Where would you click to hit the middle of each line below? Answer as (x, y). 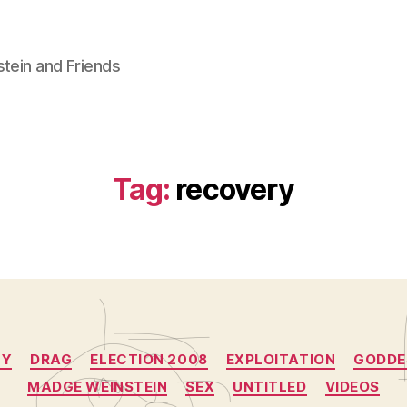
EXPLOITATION (281, 359)
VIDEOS (352, 386)
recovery (235, 189)
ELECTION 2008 (149, 359)
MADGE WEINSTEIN (98, 386)
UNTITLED (270, 386)
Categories (243, 351)
